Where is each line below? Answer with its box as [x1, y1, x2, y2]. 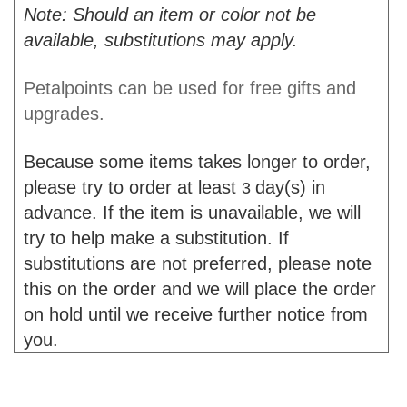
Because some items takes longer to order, [24, 152, 371, 172]
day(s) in [255, 177, 325, 197]
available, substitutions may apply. [24, 30, 298, 50]
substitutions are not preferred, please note [24, 253, 372, 273]
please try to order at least [24, 177, 242, 197]
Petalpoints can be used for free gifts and [24, 78, 356, 98]
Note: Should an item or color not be [24, 5, 316, 25]
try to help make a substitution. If [24, 228, 289, 248]
